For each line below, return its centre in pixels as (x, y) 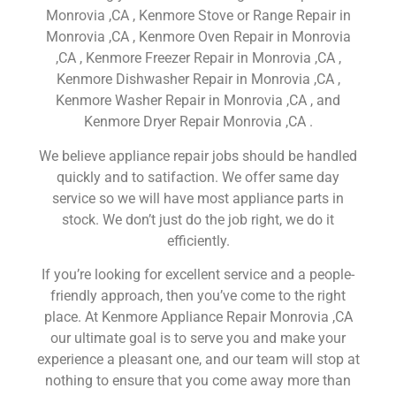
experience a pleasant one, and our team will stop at (198, 360)
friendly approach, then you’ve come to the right (198, 296)
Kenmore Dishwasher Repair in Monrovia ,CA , (198, 80)
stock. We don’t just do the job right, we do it (198, 219)
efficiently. (198, 240)
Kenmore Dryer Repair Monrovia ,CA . (198, 122)
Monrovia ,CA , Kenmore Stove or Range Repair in (198, 16)
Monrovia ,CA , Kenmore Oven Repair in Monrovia (198, 37)
